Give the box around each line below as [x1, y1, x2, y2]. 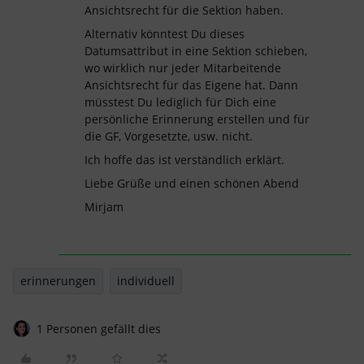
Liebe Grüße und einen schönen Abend [84, 175, 299, 191]
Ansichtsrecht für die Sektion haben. [84, 2, 284, 18]
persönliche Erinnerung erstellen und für [84, 111, 310, 127]
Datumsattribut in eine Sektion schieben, [84, 43, 307, 58]
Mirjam [84, 199, 123, 214]
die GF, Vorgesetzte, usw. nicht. [84, 128, 253, 144]
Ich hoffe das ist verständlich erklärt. [84, 152, 284, 167]
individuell [117, 273, 175, 288]
